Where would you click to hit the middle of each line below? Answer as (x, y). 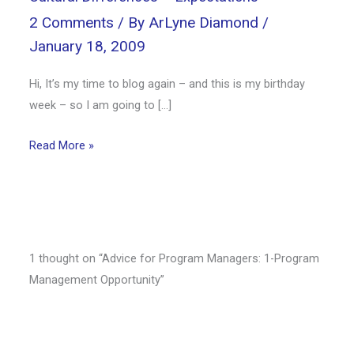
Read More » (62, 145)
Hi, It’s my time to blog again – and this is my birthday (168, 84)
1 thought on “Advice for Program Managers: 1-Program (175, 259)
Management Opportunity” (97, 280)
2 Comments (72, 23)
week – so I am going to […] (101, 105)
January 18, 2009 (88, 47)
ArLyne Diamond (206, 23)
